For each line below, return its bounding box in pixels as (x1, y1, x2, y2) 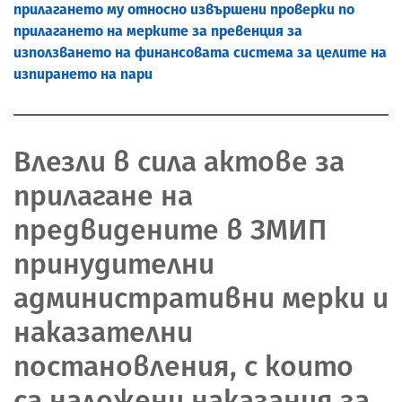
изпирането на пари (13, 65, 153, 83)
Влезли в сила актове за (13, 144, 345, 179)
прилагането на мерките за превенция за (13, 22, 302, 39)
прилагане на (13, 178, 193, 213)
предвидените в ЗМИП (13, 212, 327, 247)
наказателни (13, 314, 193, 349)
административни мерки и (13, 280, 389, 315)
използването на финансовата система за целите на (13, 43, 387, 61)
